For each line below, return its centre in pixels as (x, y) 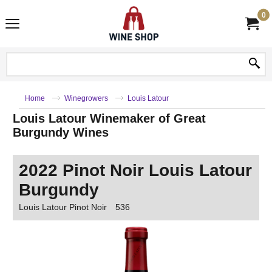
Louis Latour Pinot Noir (63, 207)
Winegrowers (86, 98)
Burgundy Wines (61, 132)
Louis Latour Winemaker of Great (109, 118)
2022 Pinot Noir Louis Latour (135, 170)
